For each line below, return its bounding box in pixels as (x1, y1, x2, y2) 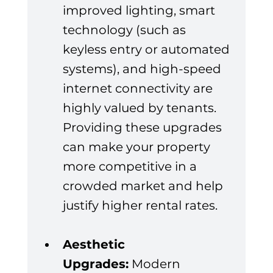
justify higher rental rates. (62, 198, 218, 213)
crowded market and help (62, 179, 226, 194)
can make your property (62, 140, 213, 155)
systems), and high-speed (62, 62, 224, 77)
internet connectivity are (62, 81, 216, 96)
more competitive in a (62, 159, 200, 174)
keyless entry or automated (62, 42, 233, 57)
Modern (128, 257, 183, 272)
